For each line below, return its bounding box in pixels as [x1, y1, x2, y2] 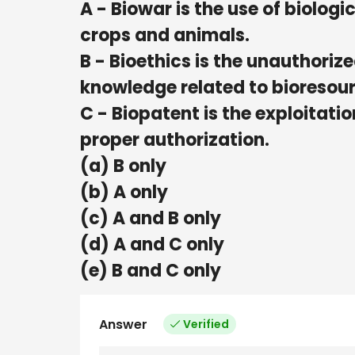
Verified [183, 315, 229, 332]
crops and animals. [80, 22, 250, 48]
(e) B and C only [80, 258, 221, 283]
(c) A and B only [80, 205, 221, 231]
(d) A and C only [80, 231, 224, 257]
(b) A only [80, 179, 168, 204]
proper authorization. [80, 127, 269, 152]
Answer [99, 315, 147, 334]
